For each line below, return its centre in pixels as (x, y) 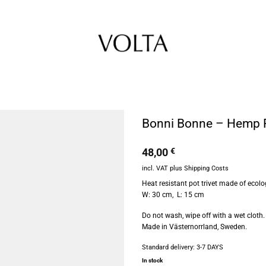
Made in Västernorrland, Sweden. (194, 227)
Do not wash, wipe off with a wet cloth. (203, 216)
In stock (152, 261)
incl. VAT (155, 169)
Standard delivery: (169, 248)
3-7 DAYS (210, 248)
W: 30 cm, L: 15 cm (173, 195)
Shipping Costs (206, 169)
